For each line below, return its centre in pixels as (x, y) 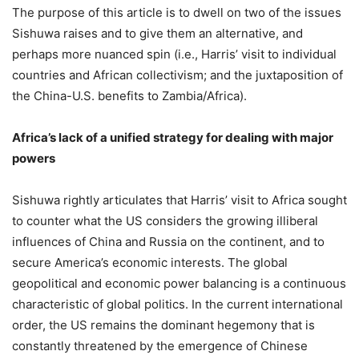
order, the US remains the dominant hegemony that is (163, 325)
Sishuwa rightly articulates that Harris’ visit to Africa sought (179, 200)
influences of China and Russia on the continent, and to (168, 242)
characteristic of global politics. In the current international (177, 305)
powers (34, 159)
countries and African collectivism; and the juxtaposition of (177, 75)
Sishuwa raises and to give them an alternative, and (157, 34)
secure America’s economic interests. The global (150, 263)
